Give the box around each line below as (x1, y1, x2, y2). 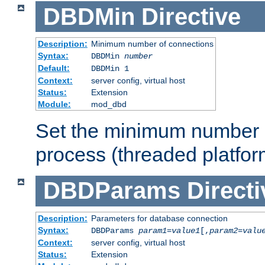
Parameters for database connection (91, 213, 228, 223)
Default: (37, 63, 70, 73)
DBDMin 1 (91, 64, 129, 74)
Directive (141, 3, 241, 30)
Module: (37, 99, 71, 109)
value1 (171, 225, 200, 235)
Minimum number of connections (91, 39, 214, 49)
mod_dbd (91, 99, 127, 109)
